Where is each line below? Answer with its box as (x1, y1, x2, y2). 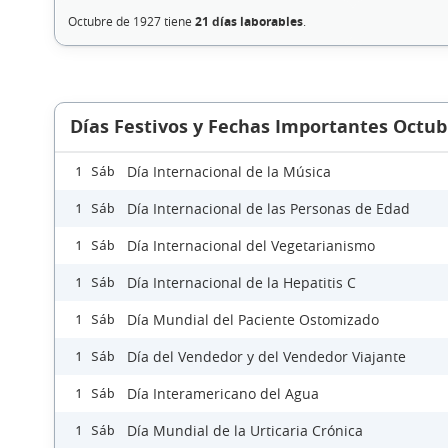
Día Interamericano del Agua (127, 384, 319, 404)
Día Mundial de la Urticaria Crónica (127, 421, 363, 441)
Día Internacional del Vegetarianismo (127, 236, 375, 256)
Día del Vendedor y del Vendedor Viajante (127, 347, 406, 367)
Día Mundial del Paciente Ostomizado (127, 310, 379, 330)
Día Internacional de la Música (127, 162, 331, 182)
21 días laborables (194, 13, 303, 31)
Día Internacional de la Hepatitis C (127, 273, 356, 293)
